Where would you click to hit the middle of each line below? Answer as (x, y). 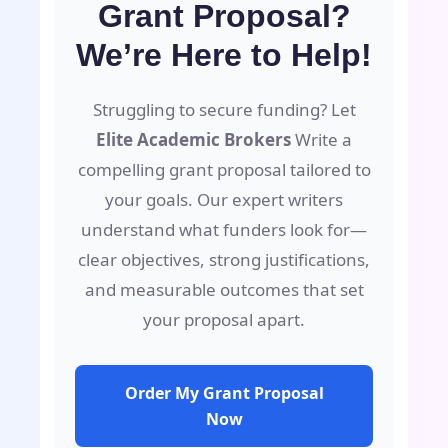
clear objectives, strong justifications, (224, 259)
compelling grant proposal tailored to (224, 169)
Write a (321, 139)
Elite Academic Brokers (193, 139)
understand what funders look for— (224, 229)
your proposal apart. (224, 319)
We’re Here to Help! (224, 54)
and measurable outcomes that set (224, 289)
